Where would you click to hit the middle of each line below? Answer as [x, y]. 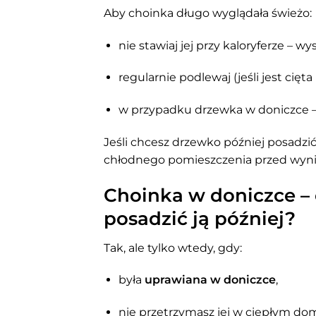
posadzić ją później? [200, 218]
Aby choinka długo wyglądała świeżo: [208, 13]
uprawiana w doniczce [210, 280]
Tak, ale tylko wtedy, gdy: [173, 248]
